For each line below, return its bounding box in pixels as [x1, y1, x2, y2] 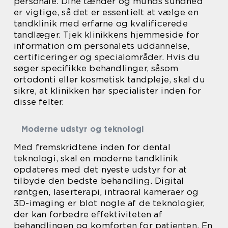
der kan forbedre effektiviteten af [14, 209, 162, 219]
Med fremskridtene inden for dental [14, 142, 170, 152]
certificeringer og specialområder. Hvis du [14, 52, 200, 62]
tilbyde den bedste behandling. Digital [14, 176, 184, 186]
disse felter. [14, 97, 64, 107]
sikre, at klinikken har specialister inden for [14, 85, 202, 96]
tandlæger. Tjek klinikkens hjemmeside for [14, 30, 199, 40]
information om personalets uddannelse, [14, 41, 190, 51]
